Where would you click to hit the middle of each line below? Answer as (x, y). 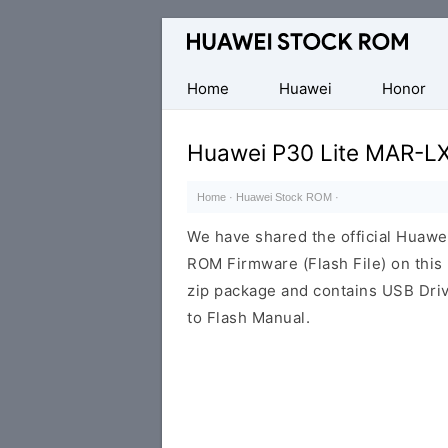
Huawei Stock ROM (284, 197)
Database (197, 31)
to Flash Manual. (248, 317)
